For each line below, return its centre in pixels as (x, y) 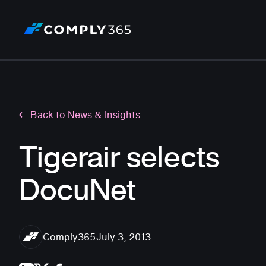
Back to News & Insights (85, 115)
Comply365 (69, 237)
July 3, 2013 (123, 237)
